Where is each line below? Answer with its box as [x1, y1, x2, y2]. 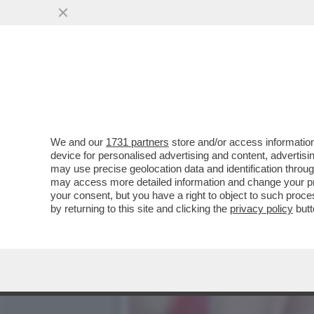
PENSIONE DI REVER [128, 77, 268, 93]
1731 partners [106, 136, 169, 148]
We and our [50, 136, 106, 148]
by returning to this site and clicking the [50, 203, 230, 214]
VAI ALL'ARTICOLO [149, 107, 248, 119]
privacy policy [230, 203, 293, 214]
